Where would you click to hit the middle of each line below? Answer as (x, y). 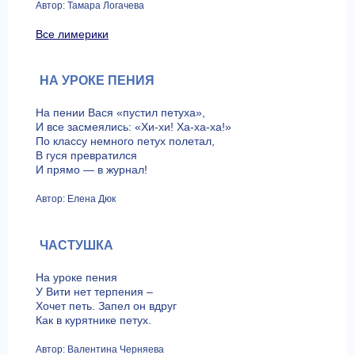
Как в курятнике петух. (93, 320)
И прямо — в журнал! (91, 169)
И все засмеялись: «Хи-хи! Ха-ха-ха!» (133, 126)
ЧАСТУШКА (76, 245)
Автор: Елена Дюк (75, 198)
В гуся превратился (86, 155)
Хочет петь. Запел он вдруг (106, 305)
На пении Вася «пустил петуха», (120, 112)
